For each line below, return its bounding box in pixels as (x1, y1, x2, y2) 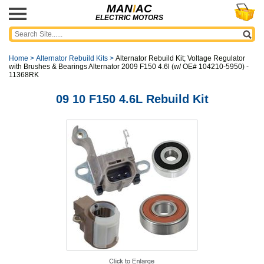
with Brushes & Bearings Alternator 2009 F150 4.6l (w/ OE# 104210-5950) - (9, 62, 249, 71)
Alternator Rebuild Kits (36, 54, 108, 62)
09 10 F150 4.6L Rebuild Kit (55, 93, 209, 105)
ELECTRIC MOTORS (95, 14, 163, 22)
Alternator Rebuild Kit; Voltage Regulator (115, 54, 245, 62)
